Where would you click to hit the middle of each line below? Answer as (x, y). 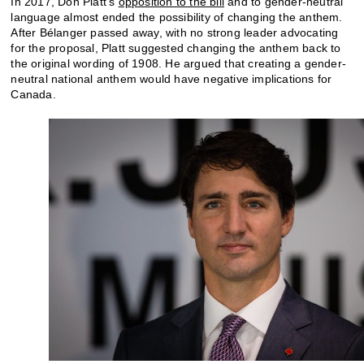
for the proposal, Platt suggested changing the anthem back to (176, 48)
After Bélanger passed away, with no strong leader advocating (175, 32)
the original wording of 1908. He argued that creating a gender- (179, 63)
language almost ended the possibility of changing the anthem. (177, 17)
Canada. (33, 94)
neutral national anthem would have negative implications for (171, 78)
